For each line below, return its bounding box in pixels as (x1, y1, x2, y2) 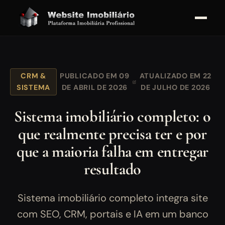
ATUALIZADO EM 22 (139, 71, 212, 81)
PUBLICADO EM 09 (59, 71, 130, 81)
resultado (83, 159, 142, 179)
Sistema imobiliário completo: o (14, 106, 211, 127)
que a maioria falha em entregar (16, 142, 209, 162)
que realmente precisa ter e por (18, 124, 207, 144)
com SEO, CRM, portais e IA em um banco (17, 207, 208, 221)
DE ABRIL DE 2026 (61, 83, 128, 92)
